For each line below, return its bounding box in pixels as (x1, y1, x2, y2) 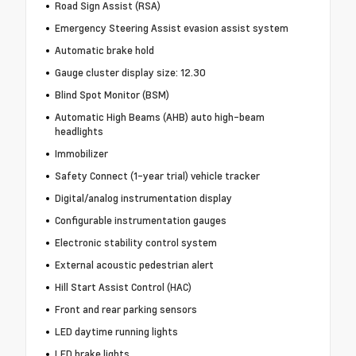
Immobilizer (54, 146, 108, 161)
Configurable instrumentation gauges (54, 213, 226, 228)
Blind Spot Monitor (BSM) (54, 87, 169, 103)
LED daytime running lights (54, 324, 178, 339)
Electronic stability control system (54, 235, 217, 250)
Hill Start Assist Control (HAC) (54, 280, 192, 295)
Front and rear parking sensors (54, 302, 197, 317)
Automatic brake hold (54, 43, 154, 58)
